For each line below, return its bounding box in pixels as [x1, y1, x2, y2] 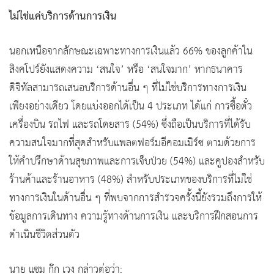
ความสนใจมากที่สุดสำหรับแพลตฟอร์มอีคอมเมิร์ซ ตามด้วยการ [9, 133, 256, 153]
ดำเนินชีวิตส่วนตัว [9, 225, 80, 245]
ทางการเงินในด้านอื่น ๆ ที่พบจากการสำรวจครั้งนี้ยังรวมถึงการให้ [9, 188, 262, 208]
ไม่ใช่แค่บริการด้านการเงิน [9, 6, 117, 26]
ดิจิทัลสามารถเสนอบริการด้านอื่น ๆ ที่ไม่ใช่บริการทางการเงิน [9, 78, 246, 98]
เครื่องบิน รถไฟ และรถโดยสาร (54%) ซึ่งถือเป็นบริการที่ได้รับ [9, 115, 251, 135]
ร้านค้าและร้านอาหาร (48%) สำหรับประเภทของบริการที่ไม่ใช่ [9, 170, 252, 190]
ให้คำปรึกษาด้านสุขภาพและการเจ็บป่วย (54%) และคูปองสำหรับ [9, 152, 265, 171]
